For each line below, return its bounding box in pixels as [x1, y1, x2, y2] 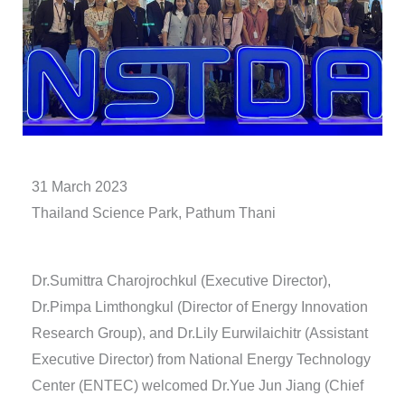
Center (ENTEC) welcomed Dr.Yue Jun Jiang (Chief [31, 377, 363, 393]
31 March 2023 [31, 179, 127, 195]
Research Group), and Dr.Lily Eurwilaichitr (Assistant [31, 325, 368, 341]
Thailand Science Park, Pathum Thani [31, 205, 276, 221]
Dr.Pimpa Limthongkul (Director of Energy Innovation [31, 298, 368, 315]
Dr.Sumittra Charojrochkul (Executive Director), [31, 272, 331, 288]
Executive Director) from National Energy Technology [31, 351, 371, 367]
